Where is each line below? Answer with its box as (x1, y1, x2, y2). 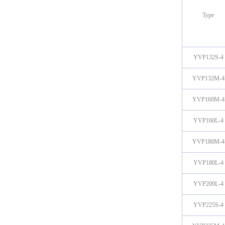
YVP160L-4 (193, 117, 223, 124)
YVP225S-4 (193, 201, 223, 208)
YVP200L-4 (193, 180, 223, 187)
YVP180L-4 (193, 159, 223, 166)
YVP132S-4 (193, 54, 223, 61)
